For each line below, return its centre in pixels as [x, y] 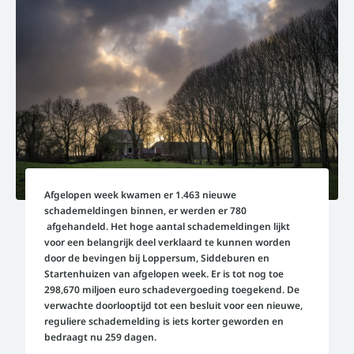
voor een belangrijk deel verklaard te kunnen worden [168, 242]
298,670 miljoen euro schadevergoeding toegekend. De [172, 290]
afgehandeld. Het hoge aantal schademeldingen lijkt [167, 226]
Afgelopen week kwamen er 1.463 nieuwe [140, 195]
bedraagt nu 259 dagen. [100, 337]
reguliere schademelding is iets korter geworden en [164, 321]
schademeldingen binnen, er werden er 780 [145, 211]
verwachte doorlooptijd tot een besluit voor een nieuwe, [173, 305]
